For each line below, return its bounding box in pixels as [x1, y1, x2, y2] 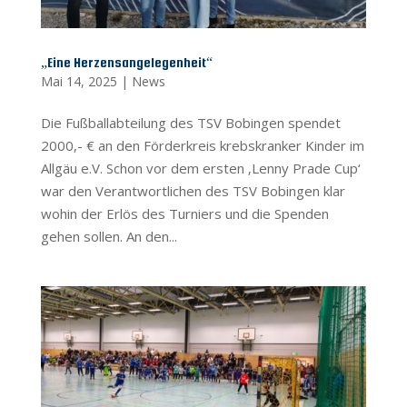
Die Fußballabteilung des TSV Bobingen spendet [40, 114, 341, 133]
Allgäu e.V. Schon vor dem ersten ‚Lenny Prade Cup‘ [40, 159, 361, 178]
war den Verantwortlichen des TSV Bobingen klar [40, 182, 345, 201]
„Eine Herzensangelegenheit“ [40, 55, 213, 71]
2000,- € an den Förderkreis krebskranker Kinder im [40, 136, 364, 155]
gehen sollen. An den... [40, 227, 177, 246]
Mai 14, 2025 [40, 73, 117, 91]
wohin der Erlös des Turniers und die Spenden [40, 204, 329, 223]
